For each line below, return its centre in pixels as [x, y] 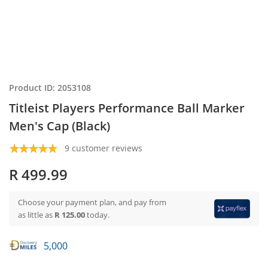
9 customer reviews [103, 148]
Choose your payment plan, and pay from [92, 202]
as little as [36, 215]
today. [98, 215]
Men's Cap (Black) [60, 126]
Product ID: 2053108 [50, 88]
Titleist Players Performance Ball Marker [127, 108]
